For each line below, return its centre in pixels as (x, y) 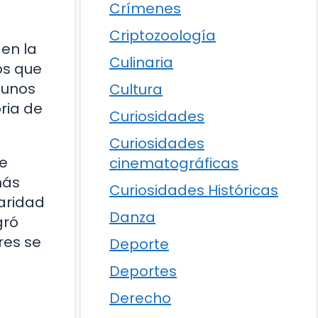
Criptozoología (163, 35)
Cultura (136, 89)
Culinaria (141, 62)
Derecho (140, 298)
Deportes (143, 271)
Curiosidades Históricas (194, 190)
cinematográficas (174, 163)
